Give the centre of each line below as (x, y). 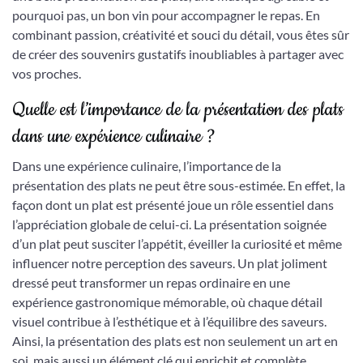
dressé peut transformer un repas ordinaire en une (151, 282)
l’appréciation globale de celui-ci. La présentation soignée (169, 224)
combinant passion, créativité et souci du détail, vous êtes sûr (181, 34)
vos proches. (47, 73)
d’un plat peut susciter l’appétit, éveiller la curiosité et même (177, 243)
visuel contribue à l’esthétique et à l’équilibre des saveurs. (169, 321)
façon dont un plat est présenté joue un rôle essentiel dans (173, 205)
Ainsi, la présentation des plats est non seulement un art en (175, 341)
